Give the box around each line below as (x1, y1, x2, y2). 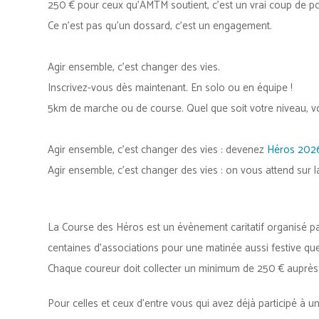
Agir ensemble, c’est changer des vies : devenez (48, 140, 267, 159)
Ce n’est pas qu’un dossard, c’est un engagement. (48, 16, 272, 35)
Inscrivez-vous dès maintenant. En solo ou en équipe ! (48, 78, 293, 97)
